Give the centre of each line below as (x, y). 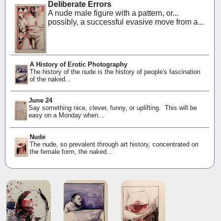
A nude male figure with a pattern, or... (113, 13)
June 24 (41, 101)
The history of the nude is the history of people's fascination (115, 72)
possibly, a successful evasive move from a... (126, 22)
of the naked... (50, 79)
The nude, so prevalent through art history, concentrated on (114, 144)
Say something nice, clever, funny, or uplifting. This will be (113, 108)
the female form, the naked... (71, 151)
